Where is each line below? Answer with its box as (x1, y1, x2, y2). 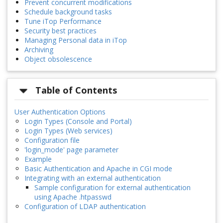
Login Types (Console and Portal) (24, 116, 132, 126)
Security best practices (24, 26, 97, 36)
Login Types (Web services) (24, 125, 112, 135)
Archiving (24, 45, 53, 55)
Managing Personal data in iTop (24, 35, 127, 45)
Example (24, 154, 52, 164)
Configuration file (24, 135, 80, 145)
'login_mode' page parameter (24, 144, 118, 154)
